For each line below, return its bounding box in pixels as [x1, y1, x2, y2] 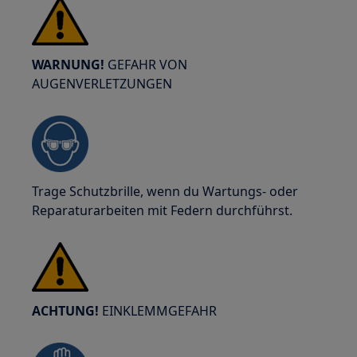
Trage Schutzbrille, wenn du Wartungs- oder [32, 182, 299, 200]
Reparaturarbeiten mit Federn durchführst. [32, 202, 293, 219]
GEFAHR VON [104, 56, 188, 73]
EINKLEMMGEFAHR [102, 302, 218, 320]
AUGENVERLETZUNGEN [32, 75, 173, 92]
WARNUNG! [32, 56, 105, 73]
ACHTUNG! [32, 302, 103, 320]
